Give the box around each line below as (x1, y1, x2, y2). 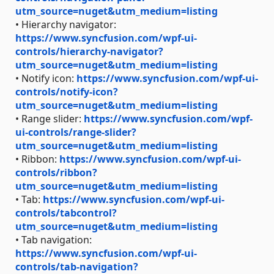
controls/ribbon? (15, 165, 97, 179)
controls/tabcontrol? (15, 206, 117, 220)
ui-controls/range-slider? (15, 125, 136, 139)
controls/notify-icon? (15, 84, 118, 98)
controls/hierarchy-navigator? (15, 44, 163, 58)
